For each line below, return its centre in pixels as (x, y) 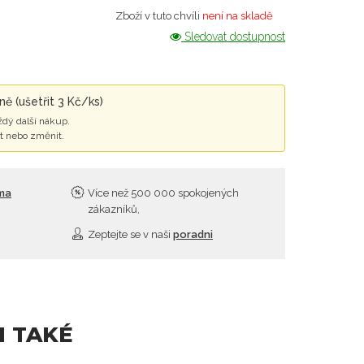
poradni (193, 235)
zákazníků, (114, 210)
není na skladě (237, 16)
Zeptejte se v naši (129, 235)
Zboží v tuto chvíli (158, 16)
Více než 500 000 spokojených (162, 193)
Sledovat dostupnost (233, 37)
